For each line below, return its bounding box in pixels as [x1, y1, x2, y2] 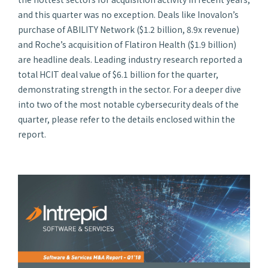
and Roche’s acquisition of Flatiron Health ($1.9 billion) [18, 38, 236, 50]
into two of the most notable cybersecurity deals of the [18, 98, 239, 110]
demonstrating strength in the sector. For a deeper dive [18, 83, 241, 95]
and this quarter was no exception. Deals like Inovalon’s [18, 8, 239, 20]
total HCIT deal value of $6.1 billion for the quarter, [18, 68, 218, 80]
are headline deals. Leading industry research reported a [18, 53, 242, 65]
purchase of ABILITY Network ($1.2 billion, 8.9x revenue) [18, 23, 239, 35]
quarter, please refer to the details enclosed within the [18, 113, 235, 125]
